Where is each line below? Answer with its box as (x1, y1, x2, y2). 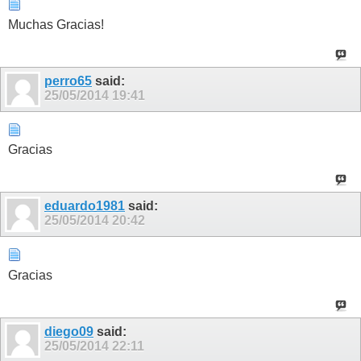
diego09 (44, 324, 93, 338)
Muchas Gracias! (8, 17, 104, 31)
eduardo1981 (44, 199, 125, 214)
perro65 (44, 74, 92, 89)
